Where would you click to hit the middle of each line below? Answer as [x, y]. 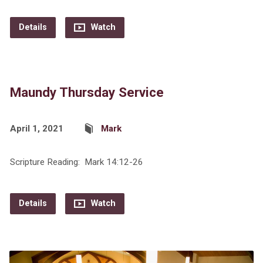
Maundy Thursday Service [87, 92]
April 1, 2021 [36, 129]
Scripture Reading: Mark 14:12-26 [76, 162]
